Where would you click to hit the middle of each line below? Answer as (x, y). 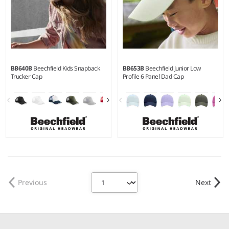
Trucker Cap (26, 76)
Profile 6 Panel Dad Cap (153, 76)
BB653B (134, 68)
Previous (32, 182)
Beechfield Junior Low (173, 68)
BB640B (22, 68)
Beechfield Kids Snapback (67, 68)
